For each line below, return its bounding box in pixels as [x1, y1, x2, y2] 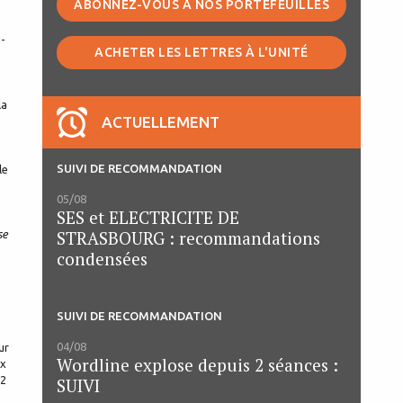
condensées [57, 247, 148, 271]
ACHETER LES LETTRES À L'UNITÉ [94, 45, 309, 60]
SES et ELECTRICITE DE [57, 206, 239, 229]
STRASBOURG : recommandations [57, 227, 320, 250]
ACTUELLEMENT [102, 113, 219, 131]
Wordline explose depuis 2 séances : [57, 354, 338, 377]
